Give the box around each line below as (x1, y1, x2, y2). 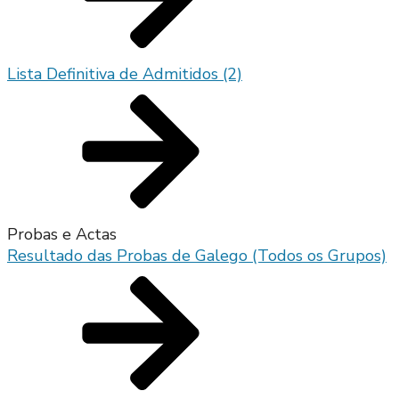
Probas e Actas (7, 224, 117, 246)
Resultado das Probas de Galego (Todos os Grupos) (7, 245, 387, 267)
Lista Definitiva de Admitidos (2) (7, 63, 242, 85)
